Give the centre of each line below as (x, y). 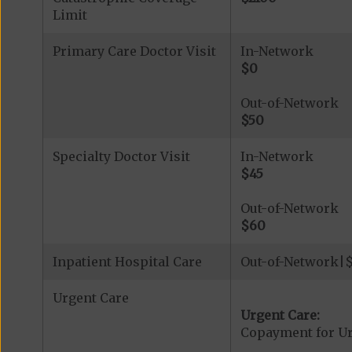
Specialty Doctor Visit (121, 157)
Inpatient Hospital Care (127, 262)
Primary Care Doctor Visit (134, 51)
